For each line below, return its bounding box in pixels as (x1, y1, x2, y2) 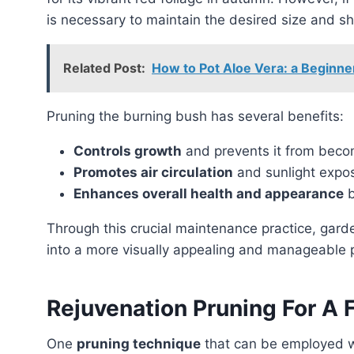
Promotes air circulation (73, 164, 233, 181)
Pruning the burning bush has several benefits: (55, 108, 344, 125)
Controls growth (73, 143, 182, 160)
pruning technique (77, 336, 201, 352)
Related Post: (63, 60, 145, 77)
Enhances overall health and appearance (73, 186, 344, 202)
